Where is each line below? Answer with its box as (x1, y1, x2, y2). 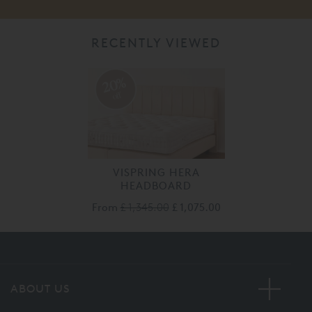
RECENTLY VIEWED (91, 34, 221, 50)
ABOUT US (10, 281, 70, 295)
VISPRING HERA (112, 165, 200, 179)
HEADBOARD (120, 178, 192, 192)
